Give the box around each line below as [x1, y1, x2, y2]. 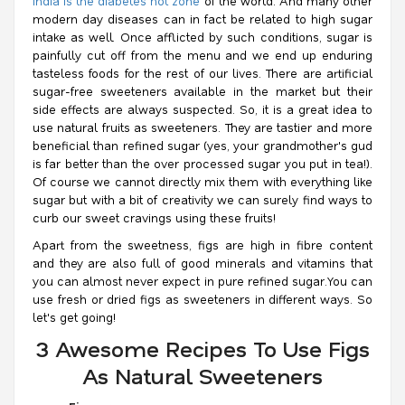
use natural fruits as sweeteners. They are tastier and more [33, 119, 372, 135]
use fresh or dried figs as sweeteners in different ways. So [33, 291, 372, 306]
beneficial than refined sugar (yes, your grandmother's [33, 137, 351, 153]
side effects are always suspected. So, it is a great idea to [33, 101, 372, 117]
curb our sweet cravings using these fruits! [33, 210, 276, 225]
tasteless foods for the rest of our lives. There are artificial [33, 65, 372, 80]
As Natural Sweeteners [82, 362, 323, 390]
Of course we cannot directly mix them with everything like [33, 174, 372, 189]
